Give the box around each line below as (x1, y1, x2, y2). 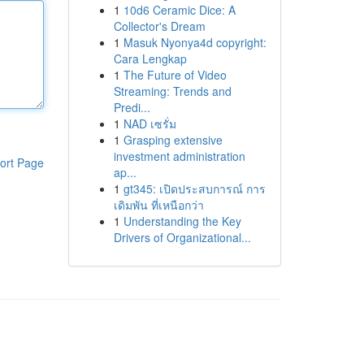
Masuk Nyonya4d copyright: (123, 34, 266, 50)
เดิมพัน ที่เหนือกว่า (113, 197, 204, 213)
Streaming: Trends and (113, 83, 232, 99)
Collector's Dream (113, 18, 206, 34)
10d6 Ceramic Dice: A (123, 2, 236, 18)
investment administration (113, 148, 245, 164)
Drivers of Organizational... (113, 229, 251, 245)
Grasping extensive (123, 132, 223, 148)
